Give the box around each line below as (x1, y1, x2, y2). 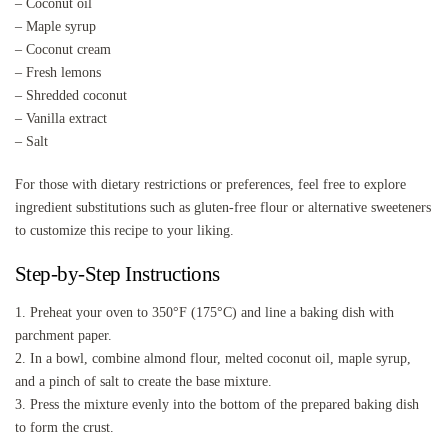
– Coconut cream (15, 41, 111, 57)
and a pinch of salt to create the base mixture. (15, 373, 272, 389)
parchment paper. (15, 327, 112, 343)
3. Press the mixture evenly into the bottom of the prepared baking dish (15, 396, 419, 412)
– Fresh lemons (15, 64, 101, 80)
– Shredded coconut (15, 87, 127, 103)
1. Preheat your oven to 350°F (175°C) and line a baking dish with (15, 304, 394, 320)
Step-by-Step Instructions (15, 261, 220, 286)
